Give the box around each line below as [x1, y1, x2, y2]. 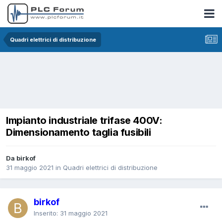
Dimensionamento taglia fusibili [6, 126, 151, 138]
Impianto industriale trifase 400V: [6, 114, 163, 126]
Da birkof [6, 154, 36, 162]
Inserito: [34, 209, 60, 217]
